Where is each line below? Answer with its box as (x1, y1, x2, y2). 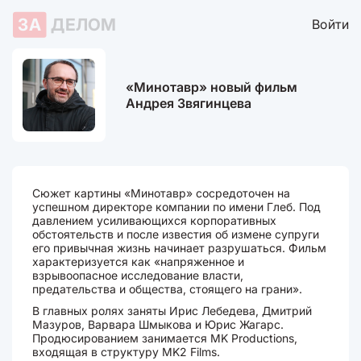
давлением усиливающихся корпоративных (32, 214, 276, 227)
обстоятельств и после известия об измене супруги (32, 227, 319, 241)
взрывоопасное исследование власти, (32, 268, 243, 282)
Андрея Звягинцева (126, 95, 251, 111)
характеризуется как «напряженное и (32, 255, 244, 268)
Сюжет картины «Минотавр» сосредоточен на (32, 186, 290, 200)
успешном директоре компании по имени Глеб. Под (32, 200, 321, 214)
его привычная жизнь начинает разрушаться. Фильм (32, 241, 326, 255)
